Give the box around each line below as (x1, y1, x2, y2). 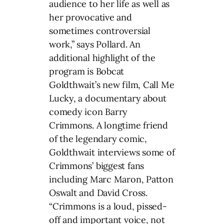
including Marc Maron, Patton (49, 173, 173, 185)
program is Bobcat (49, 65, 124, 77)
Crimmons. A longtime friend (49, 119, 168, 131)
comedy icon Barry (49, 105, 128, 117)
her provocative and (49, 11, 132, 23)
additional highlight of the (49, 51, 156, 63)
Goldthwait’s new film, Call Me (49, 78, 174, 90)
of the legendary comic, (49, 132, 147, 144)
